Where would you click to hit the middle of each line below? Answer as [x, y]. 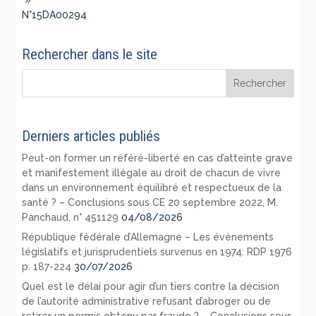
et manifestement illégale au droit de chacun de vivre [152, 172]
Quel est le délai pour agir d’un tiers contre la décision [151, 286]
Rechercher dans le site [90, 55]
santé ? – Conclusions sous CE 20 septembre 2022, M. [150, 202]
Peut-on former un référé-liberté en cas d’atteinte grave [158, 158]
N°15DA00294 [55, 15]
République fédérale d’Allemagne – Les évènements [148, 237]
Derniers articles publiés [91, 136]
